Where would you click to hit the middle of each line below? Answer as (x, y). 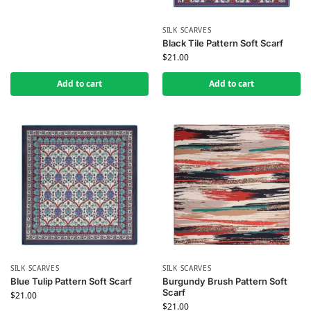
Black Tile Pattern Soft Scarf (223, 43)
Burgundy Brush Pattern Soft (225, 281)
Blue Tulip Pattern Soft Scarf (71, 281)
